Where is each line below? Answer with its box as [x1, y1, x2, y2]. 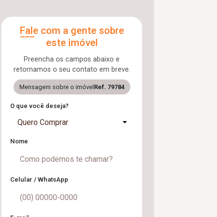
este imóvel [46, 37, 98, 48]
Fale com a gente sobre [19, 25, 124, 36]
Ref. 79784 [93, 83, 124, 91]
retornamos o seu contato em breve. [13, 65, 130, 74]
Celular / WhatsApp [10, 176, 68, 183]
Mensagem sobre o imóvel [19, 83, 94, 91]
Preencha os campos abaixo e [24, 55, 120, 63]
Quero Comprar [17, 118, 68, 127]
